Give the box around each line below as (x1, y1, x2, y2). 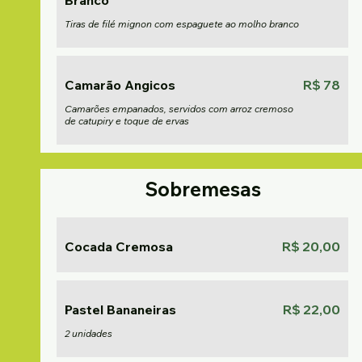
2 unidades (65, 327, 112, 339)
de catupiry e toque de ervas (65, 115, 189, 127)
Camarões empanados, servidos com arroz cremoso (65, 103, 293, 115)
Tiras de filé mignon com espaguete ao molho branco (65, 18, 299, 30)
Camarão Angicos (65, 77, 175, 93)
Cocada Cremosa (65, 238, 173, 255)
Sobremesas (144, 177, 261, 201)
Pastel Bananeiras (65, 301, 176, 318)
